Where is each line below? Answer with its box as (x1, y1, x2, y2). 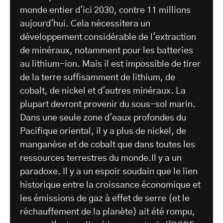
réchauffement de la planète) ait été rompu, (20, 208, 195, 217)
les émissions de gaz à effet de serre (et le (20, 194, 190, 204)
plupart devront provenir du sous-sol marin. (20, 100, 196, 110)
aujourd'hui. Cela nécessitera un (20, 19, 150, 29)
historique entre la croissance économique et (20, 181, 201, 190)
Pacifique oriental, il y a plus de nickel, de (20, 127, 186, 136)
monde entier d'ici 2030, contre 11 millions (20, 6, 191, 15)
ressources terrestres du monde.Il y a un (20, 154, 182, 163)
